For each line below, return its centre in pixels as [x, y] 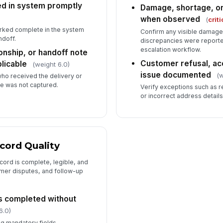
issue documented [176, 75]
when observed [170, 19]
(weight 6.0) [51, 64]
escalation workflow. [171, 49]
